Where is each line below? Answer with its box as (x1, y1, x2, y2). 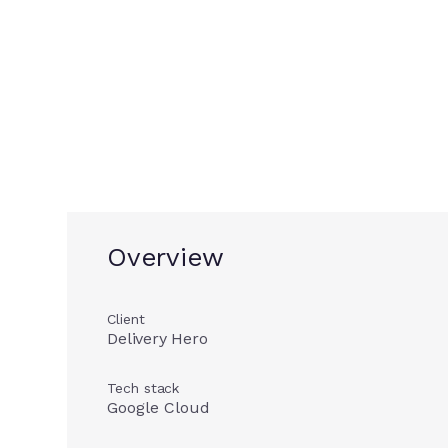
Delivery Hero (107, 329, 208, 348)
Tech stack (107, 380, 180, 396)
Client (107, 311, 145, 327)
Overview (107, 242, 225, 272)
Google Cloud (107, 398, 211, 417)
